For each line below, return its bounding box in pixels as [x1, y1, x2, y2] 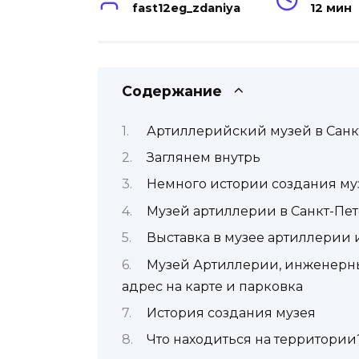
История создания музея [146, 305, 316, 321]
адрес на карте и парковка [122, 278, 303, 294]
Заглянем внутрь [146, 149, 260, 165]
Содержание [122, 83, 222, 100]
